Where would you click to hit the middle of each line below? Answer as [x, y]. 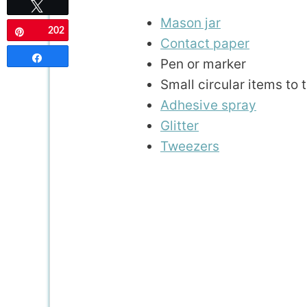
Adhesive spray [208, 105]
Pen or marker [203, 64]
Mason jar [191, 23]
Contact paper [205, 43]
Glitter [180, 125]
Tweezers [190, 146]
